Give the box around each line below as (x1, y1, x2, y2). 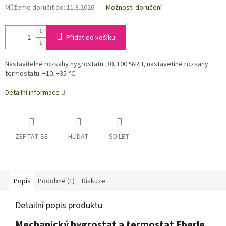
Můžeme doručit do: (5, 3, 65, 13)
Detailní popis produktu (15, 199, 102, 212)
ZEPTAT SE (15, 132, 48, 142)
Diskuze (82, 176, 105, 187)
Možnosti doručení (106, 3, 162, 13)
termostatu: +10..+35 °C (5, 69, 75, 79)
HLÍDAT (68, 132, 89, 142)
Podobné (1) (38, 176, 75, 187)
